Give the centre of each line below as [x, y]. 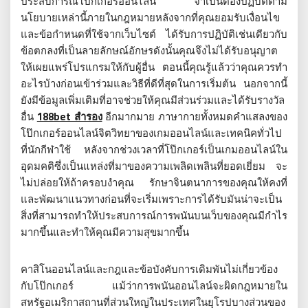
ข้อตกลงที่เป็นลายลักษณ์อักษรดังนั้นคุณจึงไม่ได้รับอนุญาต [149, 51]
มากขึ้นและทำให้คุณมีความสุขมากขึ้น [105, 232]
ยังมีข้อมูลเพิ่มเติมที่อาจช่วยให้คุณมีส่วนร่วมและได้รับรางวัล [153, 100]
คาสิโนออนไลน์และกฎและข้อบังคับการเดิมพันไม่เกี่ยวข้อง [149, 269]
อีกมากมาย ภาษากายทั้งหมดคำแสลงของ [195, 117]
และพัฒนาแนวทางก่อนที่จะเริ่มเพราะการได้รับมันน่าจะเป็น [151, 199]
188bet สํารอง [69, 117]
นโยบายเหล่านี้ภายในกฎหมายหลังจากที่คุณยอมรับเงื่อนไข [150, 18]
